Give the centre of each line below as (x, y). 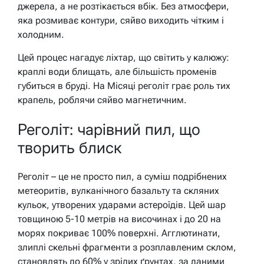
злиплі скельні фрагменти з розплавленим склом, (127, 247)
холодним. (41, 35)
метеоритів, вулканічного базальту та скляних (118, 190)
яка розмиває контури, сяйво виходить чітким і (121, 21)
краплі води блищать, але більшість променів (117, 72)
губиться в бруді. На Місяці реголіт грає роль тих (124, 86)
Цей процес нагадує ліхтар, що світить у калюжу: (123, 58)
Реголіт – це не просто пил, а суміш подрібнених (122, 176)
